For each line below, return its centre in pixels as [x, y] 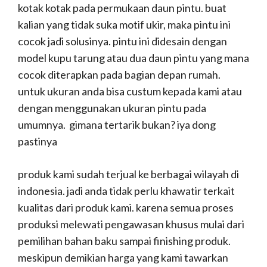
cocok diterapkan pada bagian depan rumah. [119, 74]
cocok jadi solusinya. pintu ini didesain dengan [122, 41]
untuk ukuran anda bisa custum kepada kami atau [130, 91]
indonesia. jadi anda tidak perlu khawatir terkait [126, 190]
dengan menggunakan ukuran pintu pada [112, 108]
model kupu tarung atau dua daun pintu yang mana [133, 58]
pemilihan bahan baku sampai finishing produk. [125, 240]
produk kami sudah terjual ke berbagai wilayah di [128, 174]
